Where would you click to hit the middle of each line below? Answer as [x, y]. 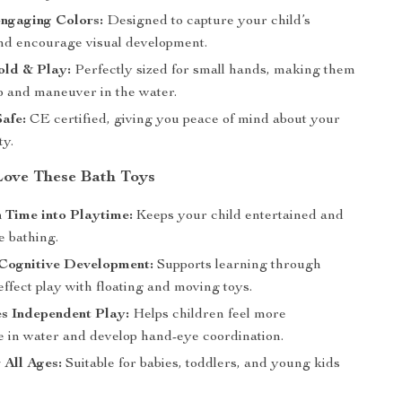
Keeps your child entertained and [239, 216]
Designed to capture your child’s [207, 22]
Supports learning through [238, 266]
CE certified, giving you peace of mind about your [184, 120]
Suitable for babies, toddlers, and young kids [201, 364]
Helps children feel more [208, 315]
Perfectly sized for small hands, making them [214, 71]
